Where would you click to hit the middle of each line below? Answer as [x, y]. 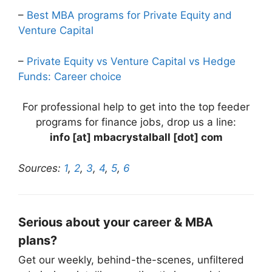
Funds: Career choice [70, 76]
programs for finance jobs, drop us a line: [136, 122]
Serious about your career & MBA [116, 222]
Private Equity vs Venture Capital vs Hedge [131, 61]
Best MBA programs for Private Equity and [129, 15]
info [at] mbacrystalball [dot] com [136, 138]
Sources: [41, 168]
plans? [38, 240]
